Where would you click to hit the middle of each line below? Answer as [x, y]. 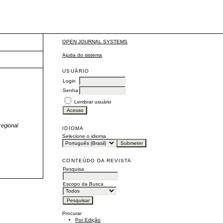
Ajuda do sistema [82, 55]
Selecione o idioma [84, 136]
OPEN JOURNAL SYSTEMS [95, 42]
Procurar [72, 213]
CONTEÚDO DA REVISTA [97, 160]
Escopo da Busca [83, 184]
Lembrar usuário [93, 102]
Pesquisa [74, 169]
